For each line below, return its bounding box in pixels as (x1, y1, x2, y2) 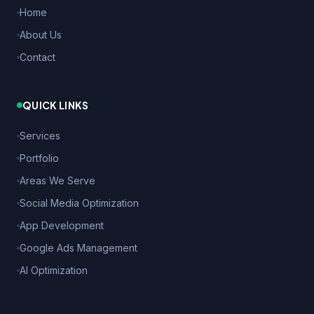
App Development (20, 219, 104, 231)
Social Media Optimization (20, 196, 139, 209)
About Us (20, 28, 62, 41)
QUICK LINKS (22, 98, 89, 111)
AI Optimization (20, 264, 88, 276)
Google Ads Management (20, 241, 137, 254)
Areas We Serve (20, 174, 95, 186)
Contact (20, 50, 55, 63)
